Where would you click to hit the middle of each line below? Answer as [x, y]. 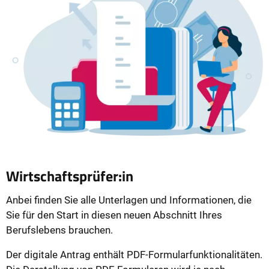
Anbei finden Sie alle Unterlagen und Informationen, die [129, 200]
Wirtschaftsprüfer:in [70, 176]
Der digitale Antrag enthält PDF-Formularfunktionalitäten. [134, 254]
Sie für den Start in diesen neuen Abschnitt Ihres [114, 215]
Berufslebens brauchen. [59, 230]
